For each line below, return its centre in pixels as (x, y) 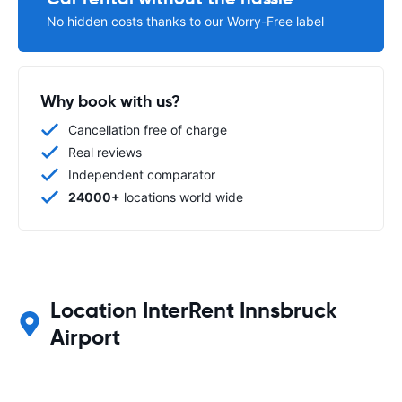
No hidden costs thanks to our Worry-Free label (185, 21)
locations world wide (182, 197)
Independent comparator (142, 175)
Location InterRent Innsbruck (193, 310)
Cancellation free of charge (148, 130)
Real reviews (105, 152)
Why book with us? (110, 101)
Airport (85, 337)
